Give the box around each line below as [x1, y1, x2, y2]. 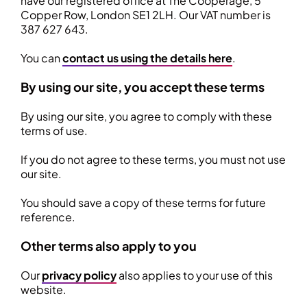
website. [21, 282, 66, 297]
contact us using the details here [62, 51, 232, 65]
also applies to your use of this [116, 268, 273, 282]
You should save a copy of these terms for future [21, 195, 266, 210]
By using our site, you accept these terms [21, 79, 265, 95]
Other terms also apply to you [21, 238, 197, 254]
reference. [21, 210, 75, 224]
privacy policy [42, 268, 116, 282]
